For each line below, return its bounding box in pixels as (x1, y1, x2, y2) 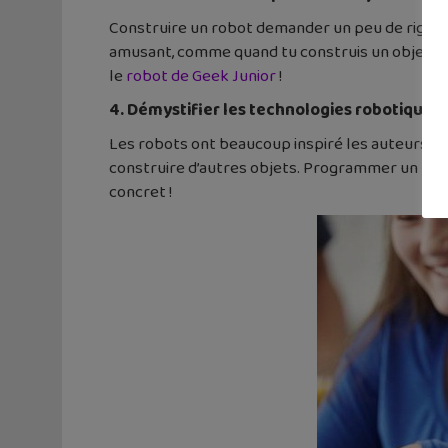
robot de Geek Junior (126, 62, 276, 90)
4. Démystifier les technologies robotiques (109, 96, 441, 124)
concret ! (109, 178, 172, 206)
